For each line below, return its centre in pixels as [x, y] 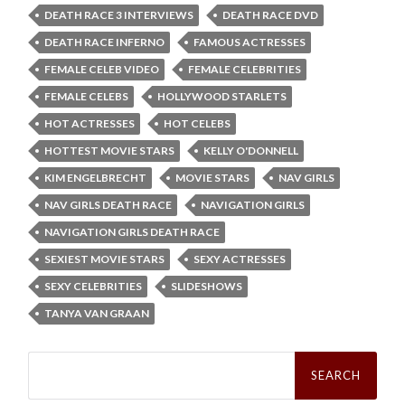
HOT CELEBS [198, 123]
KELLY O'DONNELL [251, 150]
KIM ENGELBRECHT [96, 177]
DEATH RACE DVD [271, 14]
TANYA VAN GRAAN [97, 313]
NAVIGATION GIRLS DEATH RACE [132, 231]
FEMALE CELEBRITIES [245, 69]
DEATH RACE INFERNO [105, 42]
